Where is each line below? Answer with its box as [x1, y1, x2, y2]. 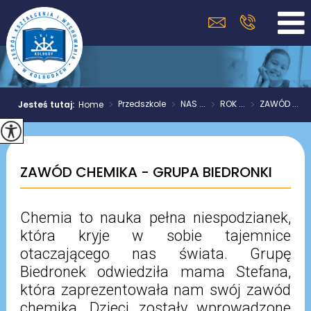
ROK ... [220, 98, 246, 110]
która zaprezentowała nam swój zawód [19, 281, 292, 299]
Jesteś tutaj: [18, 99, 79, 110]
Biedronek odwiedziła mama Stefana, [19, 263, 292, 280]
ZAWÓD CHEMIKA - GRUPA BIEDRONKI [19, 162, 272, 182]
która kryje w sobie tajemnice [19, 227, 292, 244]
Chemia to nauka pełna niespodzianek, [19, 209, 292, 226]
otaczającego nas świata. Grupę [19, 245, 292, 262]
